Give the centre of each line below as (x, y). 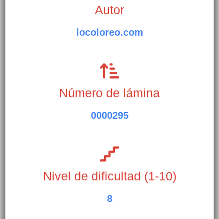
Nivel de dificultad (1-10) (109, 176)
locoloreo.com (109, 33)
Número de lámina (109, 93)
